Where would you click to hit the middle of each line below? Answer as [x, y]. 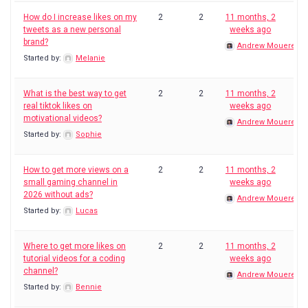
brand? [36, 42]
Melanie [90, 58]
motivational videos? [63, 118]
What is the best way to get [75, 93]
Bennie [89, 287]
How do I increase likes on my [80, 17]
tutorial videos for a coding [74, 258]
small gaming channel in [70, 182]
